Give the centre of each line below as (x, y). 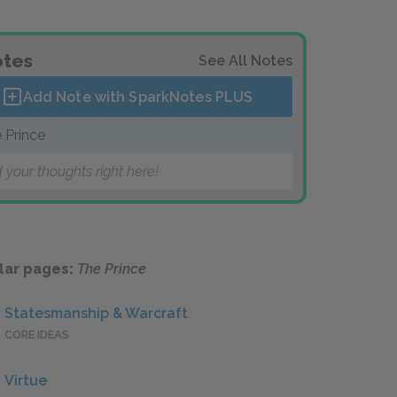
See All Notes (245, 61)
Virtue (26, 381)
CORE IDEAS (37, 335)
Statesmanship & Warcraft (96, 314)
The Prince (112, 269)
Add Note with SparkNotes (119, 97)
